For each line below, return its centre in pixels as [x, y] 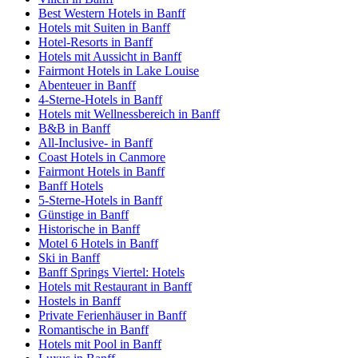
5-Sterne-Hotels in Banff [100, 201]
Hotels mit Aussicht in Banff [110, 57]
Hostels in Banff [80, 301]
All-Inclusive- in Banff [95, 143]
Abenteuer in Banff [87, 86]
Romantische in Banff [93, 330]
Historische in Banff [89, 229]
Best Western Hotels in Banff [112, 14]
